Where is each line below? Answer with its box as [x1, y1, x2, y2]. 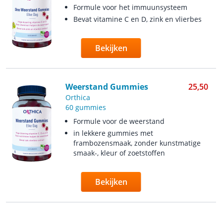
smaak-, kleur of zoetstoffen [73, 148, 165, 158]
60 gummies [65, 103, 106, 112]
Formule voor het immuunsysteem [73, 2, 187, 12]
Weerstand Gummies [65, 81, 148, 92]
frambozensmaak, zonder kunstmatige [73, 138, 201, 148]
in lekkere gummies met [73, 128, 153, 138]
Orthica [65, 93, 90, 102]
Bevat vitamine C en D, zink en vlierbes [73, 14, 202, 24]
